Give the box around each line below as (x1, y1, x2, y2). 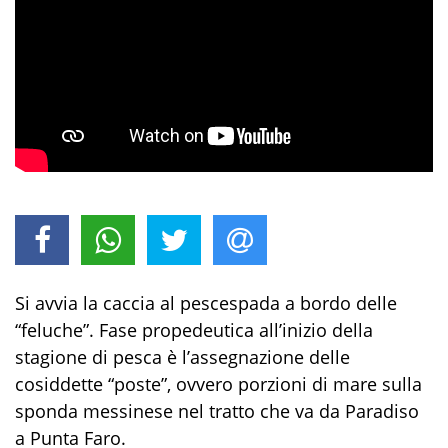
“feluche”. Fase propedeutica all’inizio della (15, 317, 373, 342)
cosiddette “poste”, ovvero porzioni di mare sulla (15, 371, 422, 396)
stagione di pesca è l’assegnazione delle (15, 344, 350, 369)
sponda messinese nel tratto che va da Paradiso (15, 398, 419, 423)
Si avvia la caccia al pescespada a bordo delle (15, 290, 397, 315)
